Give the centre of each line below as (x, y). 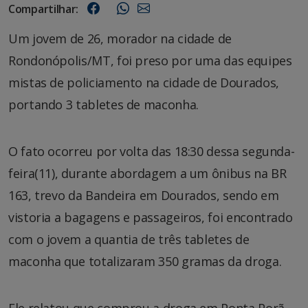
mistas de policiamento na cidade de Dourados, (144, 82)
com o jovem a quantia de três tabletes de (129, 239)
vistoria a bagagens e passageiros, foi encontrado (151, 217)
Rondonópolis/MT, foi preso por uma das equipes (150, 60)
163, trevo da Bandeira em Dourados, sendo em (144, 195)
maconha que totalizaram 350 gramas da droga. (145, 261)
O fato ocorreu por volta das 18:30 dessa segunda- (152, 151)
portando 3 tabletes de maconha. (103, 104)
